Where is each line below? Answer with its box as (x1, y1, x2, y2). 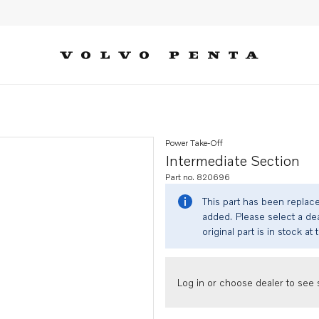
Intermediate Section (165, 152, 300, 169)
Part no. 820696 (165, 172, 230, 182)
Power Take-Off (165, 137, 223, 148)
